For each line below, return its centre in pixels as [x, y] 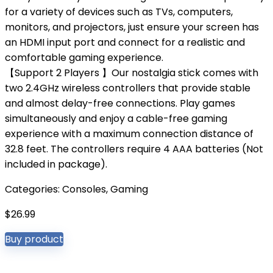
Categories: [34, 189]
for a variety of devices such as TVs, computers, [119, 12]
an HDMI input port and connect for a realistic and [125, 42]
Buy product [34, 239]
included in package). [56, 164]
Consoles [84, 189]
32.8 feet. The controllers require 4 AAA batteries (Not [134, 149]
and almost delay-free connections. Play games [120, 103]
